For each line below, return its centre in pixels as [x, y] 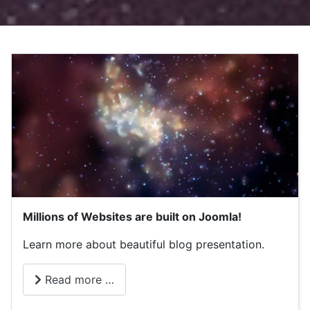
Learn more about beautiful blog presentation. [144, 245]
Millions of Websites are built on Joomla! [132, 217]
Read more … [78, 280]
